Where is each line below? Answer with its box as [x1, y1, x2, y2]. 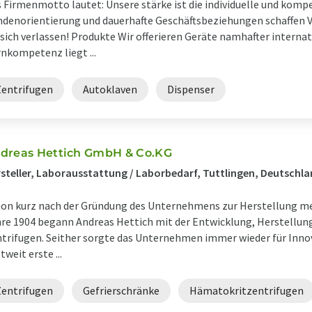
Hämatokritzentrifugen [189, 283, 304, 297]
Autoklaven [83, 82, 137, 96]
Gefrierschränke [83, 283, 159, 297]
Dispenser [167, 82, 214, 96]
